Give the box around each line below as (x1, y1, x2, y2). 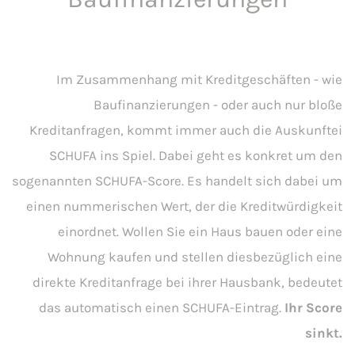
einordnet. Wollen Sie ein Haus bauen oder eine (58, 223, 342, 240)
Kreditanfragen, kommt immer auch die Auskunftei (29, 122, 342, 139)
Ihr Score (284, 300, 342, 316)
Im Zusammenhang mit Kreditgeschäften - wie (56, 71, 342, 88)
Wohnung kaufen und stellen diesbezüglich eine (48, 249, 342, 265)
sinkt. (305, 325, 342, 342)
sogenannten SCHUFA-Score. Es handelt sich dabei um (12, 173, 342, 189)
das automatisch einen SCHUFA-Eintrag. (39, 300, 284, 316)
